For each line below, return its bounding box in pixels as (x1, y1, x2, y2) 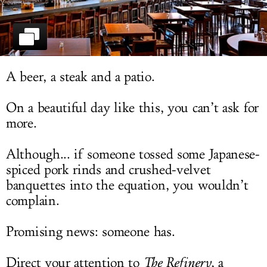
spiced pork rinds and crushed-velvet (6, 162, 211, 179)
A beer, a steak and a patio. (6, 69, 155, 86)
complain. (6, 193, 60, 210)
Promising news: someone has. (6, 223, 175, 241)
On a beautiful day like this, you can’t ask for (6, 100, 259, 117)
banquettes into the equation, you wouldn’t (6, 177, 249, 194)
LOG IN (118, 8, 149, 18)
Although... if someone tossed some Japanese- (6, 146, 260, 163)
